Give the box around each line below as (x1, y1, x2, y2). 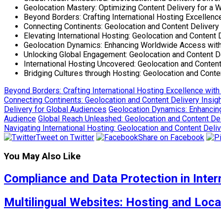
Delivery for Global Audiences (4, 104, 107, 114)
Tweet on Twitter (36, 132, 94, 142)
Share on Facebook (138, 132, 204, 142)
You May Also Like (4, 151, 81, 162)
